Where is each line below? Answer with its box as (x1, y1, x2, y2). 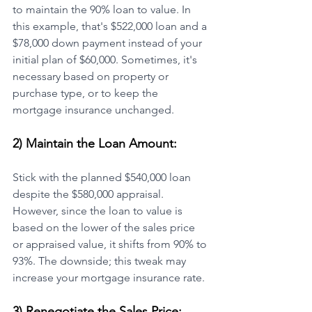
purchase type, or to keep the (13, 86, 161, 100)
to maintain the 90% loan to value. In (13, 3, 194, 17)
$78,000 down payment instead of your (13, 36, 205, 50)
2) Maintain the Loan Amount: (13, 136, 177, 152)
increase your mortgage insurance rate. (13, 271, 205, 285)
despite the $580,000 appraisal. (13, 187, 166, 201)
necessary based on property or (13, 70, 171, 84)
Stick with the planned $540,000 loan (13, 171, 194, 185)
